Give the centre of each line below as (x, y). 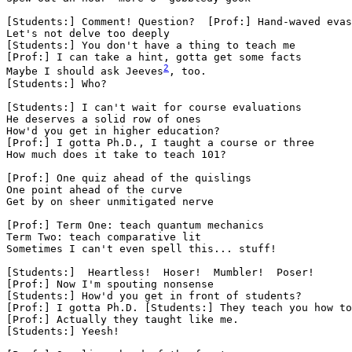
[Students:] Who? (57, 83)
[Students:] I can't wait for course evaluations (154, 107)
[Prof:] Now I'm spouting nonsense (110, 284)
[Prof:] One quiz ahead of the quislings (129, 178)
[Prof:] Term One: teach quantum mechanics (135, 225)
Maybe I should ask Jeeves (85, 71)
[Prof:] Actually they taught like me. (123, 319)
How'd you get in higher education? (113, 130)
